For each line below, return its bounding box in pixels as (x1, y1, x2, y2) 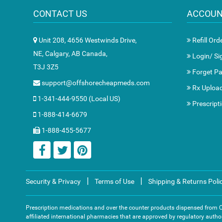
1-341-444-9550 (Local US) (36, 95, 120, 103)
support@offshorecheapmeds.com (40, 79, 150, 87)
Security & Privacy (26, 177, 81, 185)
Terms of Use (95, 177, 134, 185)
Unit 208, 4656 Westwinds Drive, (37, 36, 137, 44)
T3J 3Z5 (33, 63, 58, 71)
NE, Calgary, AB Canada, (33, 50, 108, 57)
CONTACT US (33, 8, 87, 19)
